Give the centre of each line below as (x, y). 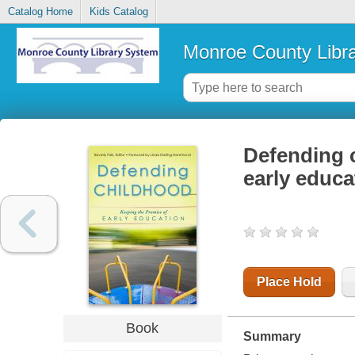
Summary (272, 337)
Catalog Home (40, 12)
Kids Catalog (118, 12)
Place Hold (289, 282)
